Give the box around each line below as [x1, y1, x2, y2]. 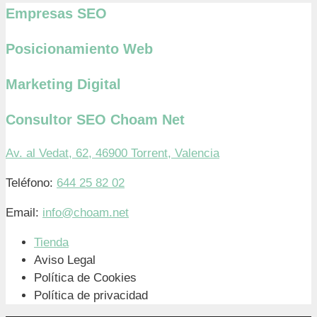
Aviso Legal [34, 253, 96, 267]
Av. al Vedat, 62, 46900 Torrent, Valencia [6, 146, 219, 160]
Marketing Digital [6, 76, 121, 92]
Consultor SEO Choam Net [6, 111, 185, 127]
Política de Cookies [34, 270, 137, 284]
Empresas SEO [6, 5, 107, 21]
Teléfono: [6, 175, 57, 190]
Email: [6, 205, 42, 219]
